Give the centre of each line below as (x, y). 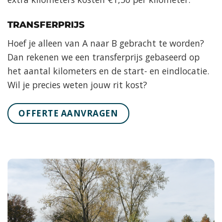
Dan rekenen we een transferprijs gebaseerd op (104, 57)
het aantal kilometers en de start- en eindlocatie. (108, 71)
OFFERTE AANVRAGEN (68, 113)
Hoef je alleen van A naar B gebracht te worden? (106, 43)
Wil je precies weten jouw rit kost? (77, 84)
